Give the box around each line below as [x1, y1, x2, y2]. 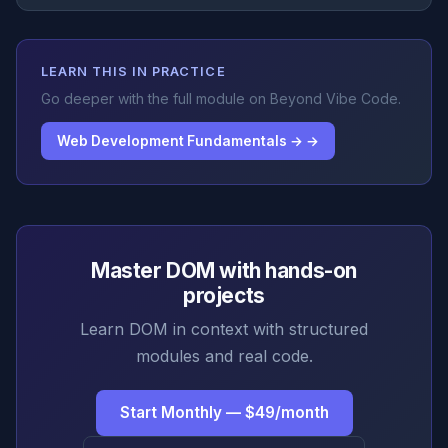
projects [183, 282, 265, 308]
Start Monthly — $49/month [119, 403, 329, 423]
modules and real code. [135, 345, 313, 366]
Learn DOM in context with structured [80, 318, 368, 339]
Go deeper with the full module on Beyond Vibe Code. [41, 90, 401, 108]
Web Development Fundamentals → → [57, 132, 319, 149]
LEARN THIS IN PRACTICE [41, 64, 226, 80]
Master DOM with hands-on [90, 257, 358, 283]
